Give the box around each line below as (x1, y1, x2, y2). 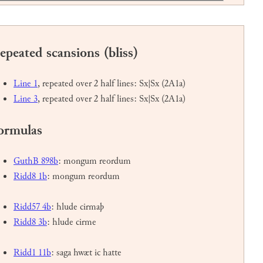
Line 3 (14, 92, 38, 106)
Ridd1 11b (14, 246, 51, 260)
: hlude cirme (47, 215, 96, 230)
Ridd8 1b (14, 170, 47, 184)
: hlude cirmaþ (51, 200, 104, 214)
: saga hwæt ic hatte (51, 246, 122, 260)
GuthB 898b (14, 154, 58, 168)
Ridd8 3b (14, 215, 47, 230)
